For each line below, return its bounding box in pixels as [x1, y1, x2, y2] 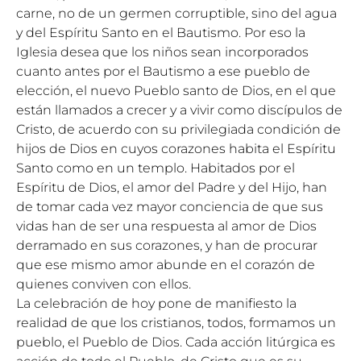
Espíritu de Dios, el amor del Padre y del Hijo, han [16, 180, 327, 195]
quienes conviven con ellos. [16, 276, 191, 292]
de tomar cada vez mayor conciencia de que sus [16, 199, 323, 214]
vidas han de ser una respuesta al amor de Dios [16, 218, 317, 234]
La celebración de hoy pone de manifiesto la [16, 296, 297, 311]
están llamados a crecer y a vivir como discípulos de [16, 102, 342, 118]
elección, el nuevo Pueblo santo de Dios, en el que [16, 83, 336, 98]
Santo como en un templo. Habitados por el [16, 160, 295, 176]
